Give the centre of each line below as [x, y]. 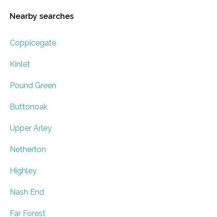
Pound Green [33, 86]
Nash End [27, 192]
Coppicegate [33, 43]
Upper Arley [31, 128]
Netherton [28, 150]
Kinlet [20, 64]
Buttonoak [29, 107]
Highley [23, 171]
